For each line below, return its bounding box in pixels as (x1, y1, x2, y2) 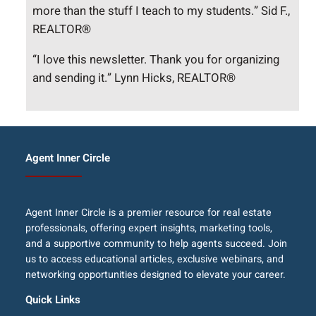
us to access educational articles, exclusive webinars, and (25, 252, 284, 267)
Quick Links (25, 291, 80, 308)
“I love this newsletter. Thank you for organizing (32, 51, 280, 69)
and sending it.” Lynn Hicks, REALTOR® (32, 69, 236, 87)
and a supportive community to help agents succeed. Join (25, 236, 287, 252)
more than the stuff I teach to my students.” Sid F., (32, 2, 291, 20)
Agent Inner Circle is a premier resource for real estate (25, 205, 272, 221)
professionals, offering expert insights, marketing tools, (25, 221, 272, 236)
